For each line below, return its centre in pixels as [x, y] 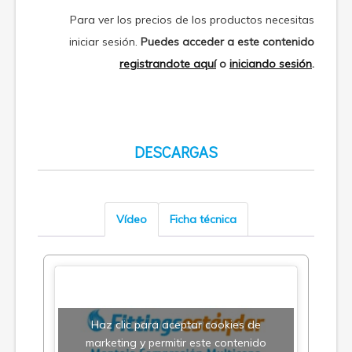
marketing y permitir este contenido [176, 343]
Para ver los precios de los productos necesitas [192, 20]
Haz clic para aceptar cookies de [176, 325]
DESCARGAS [176, 152]
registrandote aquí [168, 64]
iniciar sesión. [105, 42]
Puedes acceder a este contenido [227, 42]
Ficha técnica [203, 220]
